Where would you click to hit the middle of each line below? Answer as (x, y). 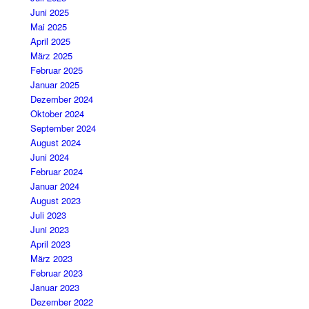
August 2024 (56, 143)
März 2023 (52, 259)
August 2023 (56, 201)
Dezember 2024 (62, 99)
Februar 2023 (57, 273)
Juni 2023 (50, 230)
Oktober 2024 (58, 114)
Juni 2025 (50, 12)
